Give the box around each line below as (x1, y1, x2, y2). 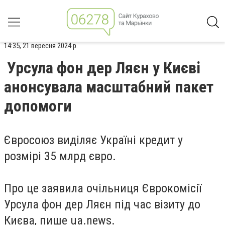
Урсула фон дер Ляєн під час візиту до (4, 197, 200, 211)
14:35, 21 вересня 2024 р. (4, 41, 78, 50)
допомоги (4, 96, 72, 116)
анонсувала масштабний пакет (4, 77, 213, 96)
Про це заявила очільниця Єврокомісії (4, 181, 201, 195)
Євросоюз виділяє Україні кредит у (4, 133, 183, 147)
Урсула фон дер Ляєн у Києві (7, 58, 200, 77)
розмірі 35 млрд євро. (4, 149, 116, 163)
